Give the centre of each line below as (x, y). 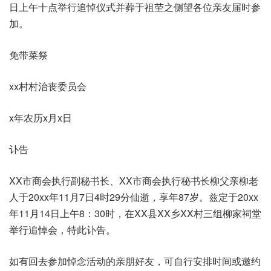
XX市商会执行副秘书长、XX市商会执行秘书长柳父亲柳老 (134, 181)
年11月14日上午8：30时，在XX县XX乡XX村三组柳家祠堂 (135, 213)
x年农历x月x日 (41, 118)
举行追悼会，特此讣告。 (62, 230)
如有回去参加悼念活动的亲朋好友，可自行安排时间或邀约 (135, 261)
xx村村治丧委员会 (48, 86)
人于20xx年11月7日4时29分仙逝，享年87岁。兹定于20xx (134, 197)
